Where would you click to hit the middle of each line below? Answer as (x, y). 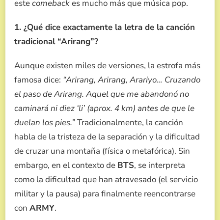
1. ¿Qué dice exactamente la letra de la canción (105, 27)
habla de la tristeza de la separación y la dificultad (107, 137)
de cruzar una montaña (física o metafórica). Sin (102, 151)
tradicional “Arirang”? (56, 41)
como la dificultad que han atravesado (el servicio (106, 179)
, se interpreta (160, 165)
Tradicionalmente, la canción (129, 122)
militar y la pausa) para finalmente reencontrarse (105, 193)
